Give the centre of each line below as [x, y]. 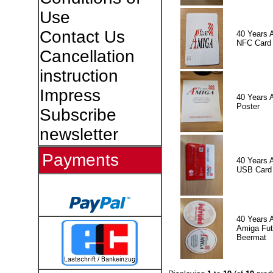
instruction [79, 76]
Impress [70, 95]
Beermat [251, 237]
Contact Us [82, 37]
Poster [248, 106]
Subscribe [78, 115]
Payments [80, 160]
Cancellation [87, 56]
